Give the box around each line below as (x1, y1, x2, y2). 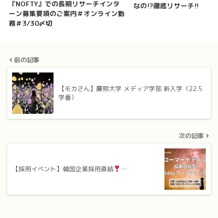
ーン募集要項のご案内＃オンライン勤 (9, 9, 125, 18)
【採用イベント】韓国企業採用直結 (12, 164, 113, 173)
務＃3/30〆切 (9, 18, 53, 28)
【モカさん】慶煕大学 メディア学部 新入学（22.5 (58, 84, 202, 93)
